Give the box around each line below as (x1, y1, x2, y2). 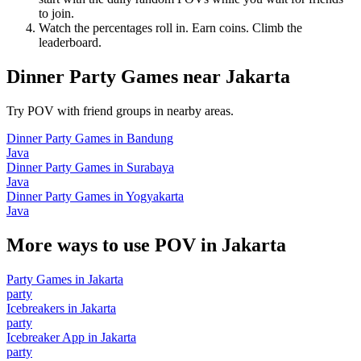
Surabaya (127, 160, 174, 175)
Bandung (127, 131, 173, 146)
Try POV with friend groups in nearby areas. (6, 104, 234, 118)
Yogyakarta (126, 189, 184, 204)
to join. (39, 6, 74, 21)
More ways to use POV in (6, 234, 222, 255)
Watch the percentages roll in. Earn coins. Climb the (39, 21, 302, 35)
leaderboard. (39, 35, 102, 50)
